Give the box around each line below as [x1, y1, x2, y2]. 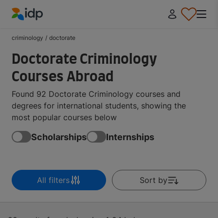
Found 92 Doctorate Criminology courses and [12, 89, 181, 99]
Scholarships [31, 131, 87, 142]
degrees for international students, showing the [12, 101, 186, 110]
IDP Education [11, 21, 63, 31]
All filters [36, 175, 70, 185]
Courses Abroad [12, 71, 114, 84]
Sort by [139, 175, 167, 185]
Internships [106, 131, 154, 142]
